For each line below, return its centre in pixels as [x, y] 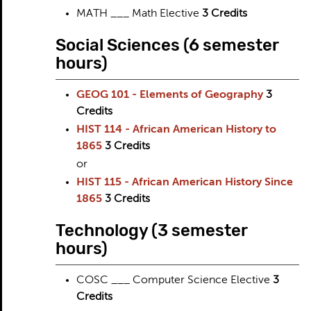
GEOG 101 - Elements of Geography [169, 95]
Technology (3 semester [151, 230]
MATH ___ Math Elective [137, 14]
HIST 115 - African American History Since [184, 183]
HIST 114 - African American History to [176, 130]
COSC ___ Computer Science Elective [174, 280]
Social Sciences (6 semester [167, 45]
